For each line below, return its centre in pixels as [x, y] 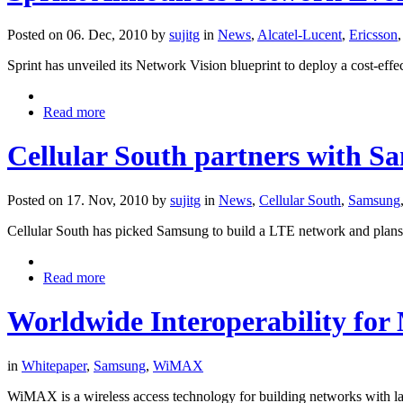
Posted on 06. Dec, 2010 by [88, 34]
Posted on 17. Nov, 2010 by [89, 200]
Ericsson [373, 34]
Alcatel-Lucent [300, 34]
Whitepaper [54, 365]
